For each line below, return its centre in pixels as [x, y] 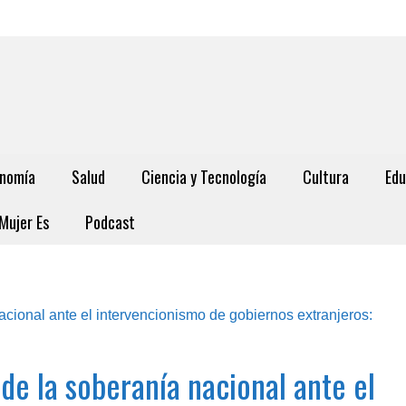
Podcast [110, 222]
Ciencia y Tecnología [204, 177]
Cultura [326, 177]
